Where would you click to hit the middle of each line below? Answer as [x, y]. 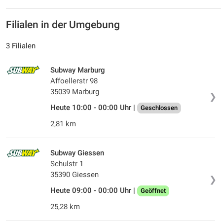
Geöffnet [153, 190]
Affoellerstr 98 [74, 81]
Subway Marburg [78, 70]
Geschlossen [159, 108]
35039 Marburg [75, 92]
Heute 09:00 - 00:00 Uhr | [94, 190]
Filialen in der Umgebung [63, 24]
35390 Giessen [74, 174]
